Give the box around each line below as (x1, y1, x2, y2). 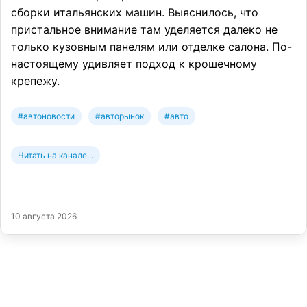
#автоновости (18, 110, 75, 121)
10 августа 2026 (11, 210, 77, 221)
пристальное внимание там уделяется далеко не (11, 22, 278, 36)
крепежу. (11, 73, 60, 88)
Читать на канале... (18, 149, 93, 160)
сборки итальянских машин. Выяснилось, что (11, 5, 258, 19)
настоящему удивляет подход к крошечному (11, 56, 257, 71)
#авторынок (95, 110, 144, 121)
